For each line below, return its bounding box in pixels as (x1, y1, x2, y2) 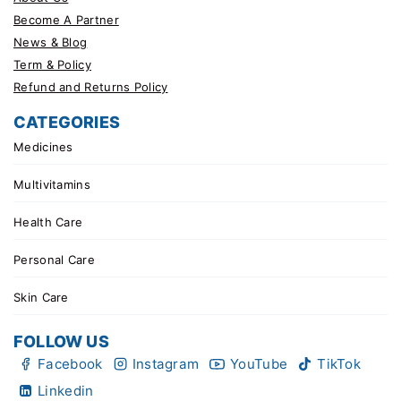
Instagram (132, 354, 200, 372)
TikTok (317, 354, 362, 372)
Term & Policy (13, 56, 91, 72)
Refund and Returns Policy (13, 79, 168, 94)
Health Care (13, 215, 83, 230)
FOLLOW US (13, 331, 109, 351)
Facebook (38, 354, 103, 372)
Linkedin (38, 381, 94, 399)
